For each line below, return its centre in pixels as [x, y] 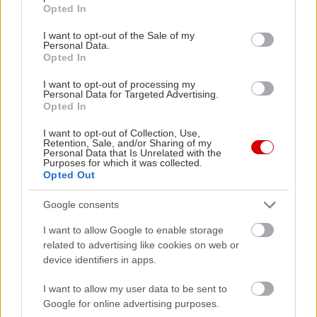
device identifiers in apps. [100, 259]
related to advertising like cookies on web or [141, 244]
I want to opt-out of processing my [119, 84]
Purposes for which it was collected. [123, 162]
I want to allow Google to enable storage [133, 230]
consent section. [58, 31]
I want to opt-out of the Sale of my [119, 35]
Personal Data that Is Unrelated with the [132, 152]
